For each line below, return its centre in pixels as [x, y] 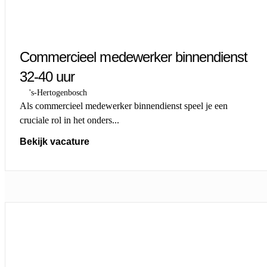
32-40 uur [47, 76]
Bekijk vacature [55, 141]
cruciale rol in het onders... [69, 120]
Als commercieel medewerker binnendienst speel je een [124, 105]
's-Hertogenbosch [58, 92]
